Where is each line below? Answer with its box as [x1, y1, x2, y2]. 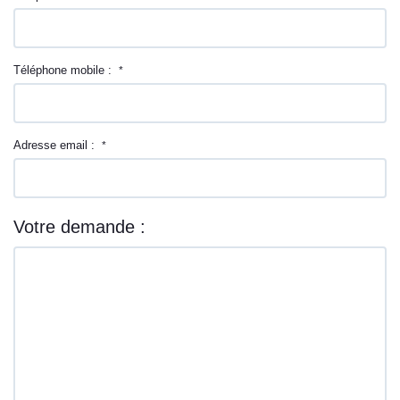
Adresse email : [13, 138, 102, 152]
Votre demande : [13, 217, 146, 237]
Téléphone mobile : [13, 63, 119, 77]
